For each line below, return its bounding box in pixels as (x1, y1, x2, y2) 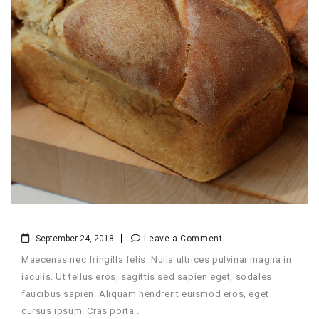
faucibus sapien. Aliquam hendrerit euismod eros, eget (21, 288, 269, 300)
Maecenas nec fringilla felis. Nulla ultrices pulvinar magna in (21, 254, 292, 266)
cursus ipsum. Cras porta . (21, 305, 140, 317)
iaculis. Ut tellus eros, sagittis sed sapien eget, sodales (21, 271, 272, 283)
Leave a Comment (144, 234, 223, 244)
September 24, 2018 (36, 234, 115, 244)
